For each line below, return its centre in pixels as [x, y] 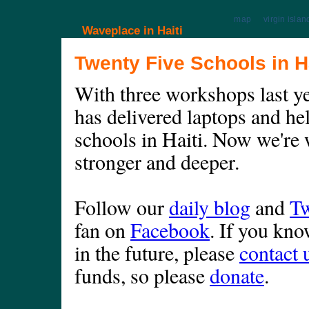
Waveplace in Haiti [132, 31]
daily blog [210, 207]
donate [237, 276]
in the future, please [157, 253]
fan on [102, 230]
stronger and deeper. [157, 162]
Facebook [170, 230]
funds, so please [142, 276]
